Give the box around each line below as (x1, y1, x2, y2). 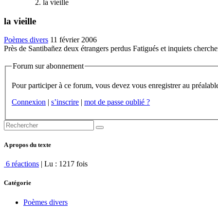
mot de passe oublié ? (84, 97, 150, 106)
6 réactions (4, 160, 39, 168)
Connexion (12, 97, 46, 106)
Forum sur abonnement (13, 62, 84, 71)
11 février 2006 (50, 36, 97, 44)
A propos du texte (4, 141, 51, 149)
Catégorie (4, 179, 31, 187)
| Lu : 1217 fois (39, 160, 88, 168)
